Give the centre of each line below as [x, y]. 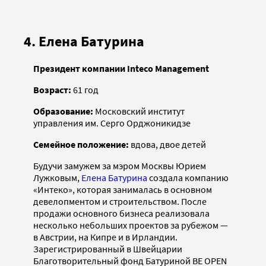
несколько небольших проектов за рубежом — [131, 225]
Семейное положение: [82, 144]
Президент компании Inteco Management [121, 68]
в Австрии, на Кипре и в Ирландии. [105, 237]
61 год [86, 89]
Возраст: [53, 89]
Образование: [64, 111]
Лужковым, [57, 177]
